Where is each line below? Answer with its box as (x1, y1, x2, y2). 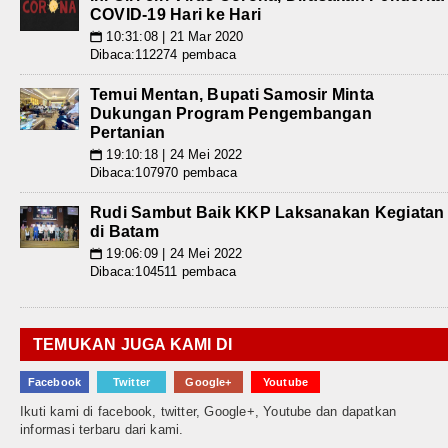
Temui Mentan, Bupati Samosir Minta (90, 86, 375, 104)
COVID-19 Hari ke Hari (90, 6, 262, 24)
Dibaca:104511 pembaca (90, 264, 237, 280)
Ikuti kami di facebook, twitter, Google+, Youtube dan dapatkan (20, 404, 397, 420)
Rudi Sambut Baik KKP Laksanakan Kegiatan (90, 204, 445, 222)
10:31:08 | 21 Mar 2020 (102, 29, 244, 45)
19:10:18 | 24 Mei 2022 (102, 147, 243, 163)
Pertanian (90, 124, 166, 142)
